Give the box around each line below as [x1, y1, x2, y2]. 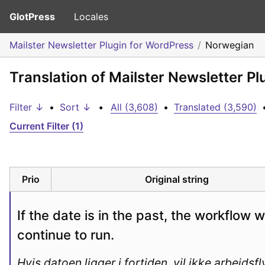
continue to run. [17, 227, 114, 243]
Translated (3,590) [174, 101, 257, 113]
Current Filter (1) [9, 120, 83, 132]
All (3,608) [111, 101, 158, 113]
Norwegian [205, 39, 254, 51]
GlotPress [9, 11, 55, 22]
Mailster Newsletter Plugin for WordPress [9, 39, 193, 51]
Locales [74, 11, 108, 22]
